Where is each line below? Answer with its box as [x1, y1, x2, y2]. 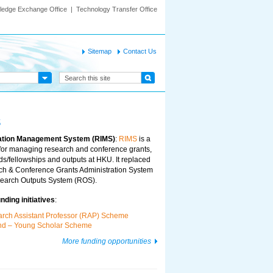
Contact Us [123, 48, 157, 55]
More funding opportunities [62, 237, 151, 246]
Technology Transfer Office [76, 5, 157, 13]
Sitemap [88, 48, 112, 55]
